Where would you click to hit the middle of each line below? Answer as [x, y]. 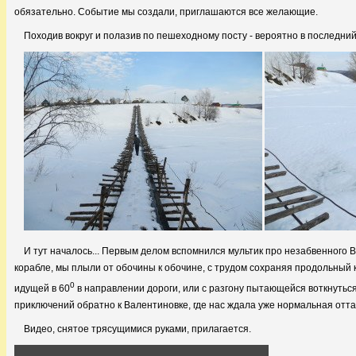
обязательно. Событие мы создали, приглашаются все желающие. [166, 12]
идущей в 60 [42, 288]
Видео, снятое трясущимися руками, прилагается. [137, 329]
